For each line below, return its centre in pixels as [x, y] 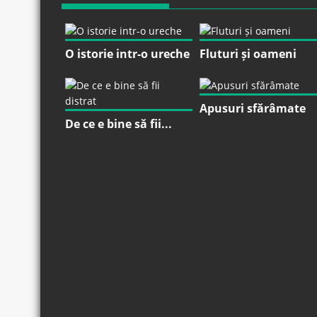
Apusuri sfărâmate [252, 109]
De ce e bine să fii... [119, 124]
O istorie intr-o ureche [127, 54]
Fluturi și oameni [248, 54]
